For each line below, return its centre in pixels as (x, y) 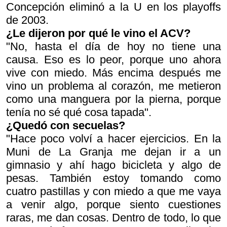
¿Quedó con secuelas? (66, 125)
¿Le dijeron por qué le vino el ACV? (98, 33)
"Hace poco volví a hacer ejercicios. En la (113, 139)
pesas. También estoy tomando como (113, 178)
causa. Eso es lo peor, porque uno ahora (113, 60)
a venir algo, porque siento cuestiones (113, 204)
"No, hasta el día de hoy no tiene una (113, 46)
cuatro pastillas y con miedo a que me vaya (113, 191)
